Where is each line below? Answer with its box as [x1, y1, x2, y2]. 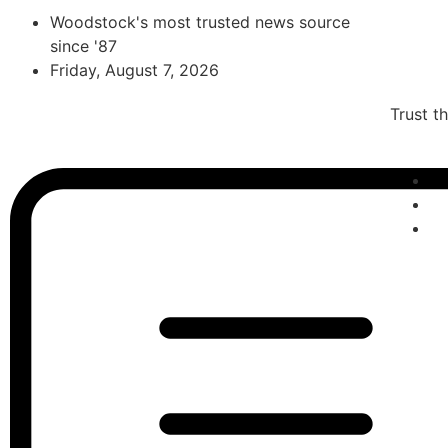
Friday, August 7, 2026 [50, 60, 219, 80]
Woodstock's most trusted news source [50, 12, 350, 32]
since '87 [50, 36, 117, 56]
